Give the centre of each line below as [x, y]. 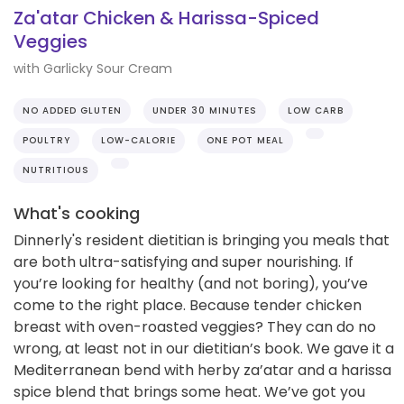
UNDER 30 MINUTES [205, 110]
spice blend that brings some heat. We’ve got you [189, 391]
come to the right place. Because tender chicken [188, 305]
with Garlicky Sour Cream [93, 68]
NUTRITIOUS [56, 170]
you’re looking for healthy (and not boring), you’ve [191, 283]
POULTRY [46, 140]
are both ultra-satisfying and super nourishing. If [184, 262]
